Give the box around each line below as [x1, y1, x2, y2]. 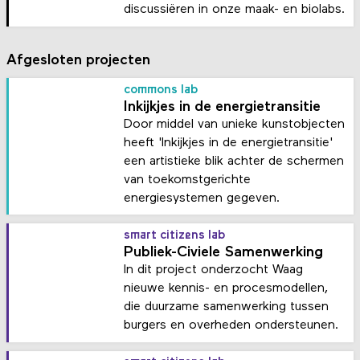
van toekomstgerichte [124, 173, 252, 186]
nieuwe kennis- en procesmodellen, [124, 282, 329, 296]
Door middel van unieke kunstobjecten [124, 117, 346, 131]
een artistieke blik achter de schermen [124, 154, 345, 168]
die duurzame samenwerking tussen [124, 301, 329, 314]
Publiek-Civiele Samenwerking [124, 245, 324, 261]
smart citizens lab [124, 230, 227, 243]
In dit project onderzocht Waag [124, 264, 304, 277]
